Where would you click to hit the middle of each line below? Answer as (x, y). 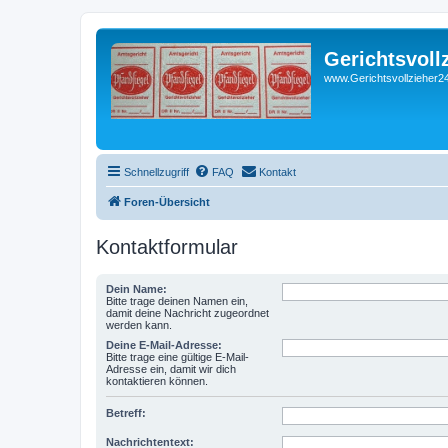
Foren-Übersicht (167, 202)
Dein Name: (136, 288)
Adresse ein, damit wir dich (171, 368)
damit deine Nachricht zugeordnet (187, 312)
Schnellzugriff (156, 172)
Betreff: (126, 412)
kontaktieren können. (157, 380)
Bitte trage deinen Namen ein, (177, 300)
